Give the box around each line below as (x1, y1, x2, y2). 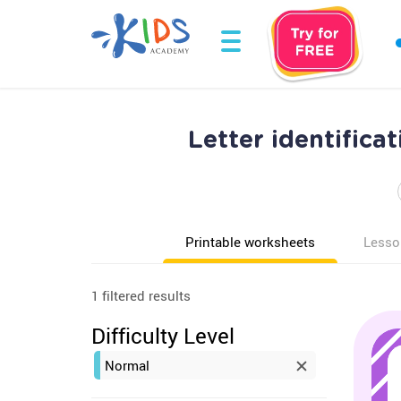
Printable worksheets (185, 233, 315, 251)
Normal (105, 356, 149, 374)
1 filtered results (91, 286, 191, 304)
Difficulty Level (91, 321, 235, 350)
